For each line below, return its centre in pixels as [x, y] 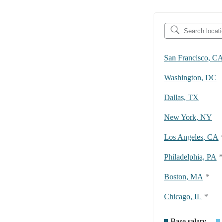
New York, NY [188, 117]
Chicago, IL [183, 197]
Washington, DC [190, 78]
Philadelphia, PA [190, 157]
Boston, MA [184, 177]
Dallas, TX [181, 98]
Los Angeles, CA [191, 137]
